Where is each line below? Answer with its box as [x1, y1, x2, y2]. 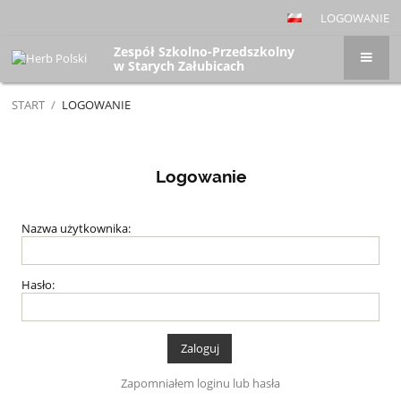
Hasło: [21, 277, 55, 294]
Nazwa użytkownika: [21, 220, 131, 237]
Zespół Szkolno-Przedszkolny [114, 43, 295, 61]
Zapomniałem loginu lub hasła [121, 375, 280, 392]
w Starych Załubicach [114, 57, 245, 75]
